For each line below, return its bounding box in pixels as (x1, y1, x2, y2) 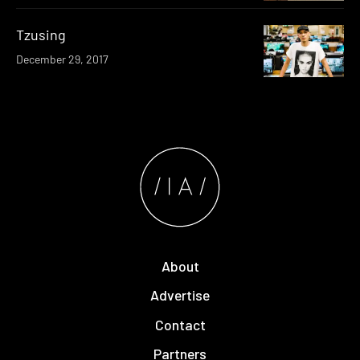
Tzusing (16, 25, 66, 43)
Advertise (150, 286, 210, 305)
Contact (154, 315, 206, 333)
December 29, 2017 (16, 51, 108, 66)
